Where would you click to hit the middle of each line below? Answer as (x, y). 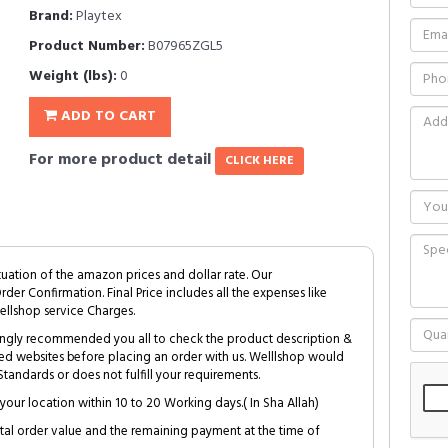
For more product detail (122, 160)
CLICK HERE (259, 161)
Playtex (97, 16)
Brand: (51, 16)
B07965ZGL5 (184, 46)
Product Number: (87, 46)
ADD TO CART (106, 116)
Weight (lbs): (73, 76)
